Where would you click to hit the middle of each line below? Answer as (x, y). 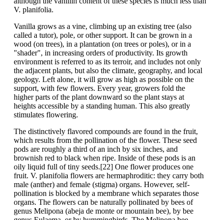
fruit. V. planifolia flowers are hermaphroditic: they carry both (109, 176)
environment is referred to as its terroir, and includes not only (107, 62)
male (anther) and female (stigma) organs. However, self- (102, 185)
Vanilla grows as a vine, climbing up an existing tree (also (103, 27)
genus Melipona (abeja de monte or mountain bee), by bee (104, 211)
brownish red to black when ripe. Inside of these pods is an (105, 158)
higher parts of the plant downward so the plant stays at (99, 97)
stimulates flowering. (46, 115)
